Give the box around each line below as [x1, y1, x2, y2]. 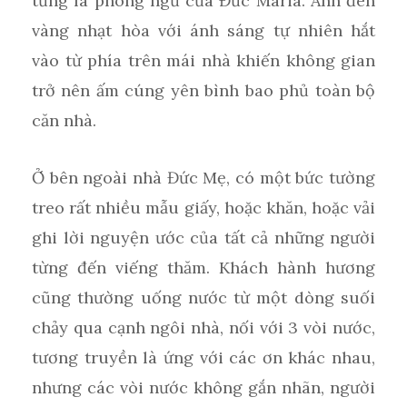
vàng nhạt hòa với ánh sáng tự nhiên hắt [32, 20, 375, 42]
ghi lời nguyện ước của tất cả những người [32, 227, 375, 249]
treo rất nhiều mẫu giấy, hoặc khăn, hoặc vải [32, 197, 375, 219]
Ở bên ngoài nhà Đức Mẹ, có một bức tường [32, 167, 375, 189]
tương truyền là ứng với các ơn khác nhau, [32, 347, 375, 369]
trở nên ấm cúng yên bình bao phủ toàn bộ [32, 80, 375, 102]
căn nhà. [32, 110, 96, 132]
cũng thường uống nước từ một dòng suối [32, 287, 375, 309]
